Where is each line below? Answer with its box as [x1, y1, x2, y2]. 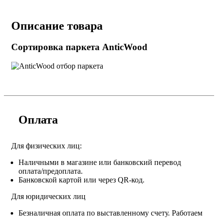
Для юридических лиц [11, 192, 86, 201]
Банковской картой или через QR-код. [18, 176, 145, 184]
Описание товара [11, 19, 103, 33]
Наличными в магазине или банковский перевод [18, 158, 181, 167]
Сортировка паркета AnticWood [11, 41, 147, 52]
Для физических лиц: [11, 142, 82, 150]
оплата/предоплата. [18, 167, 83, 176]
